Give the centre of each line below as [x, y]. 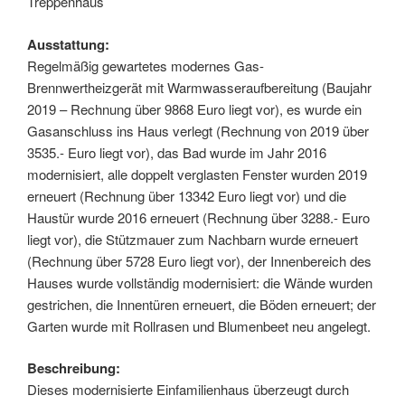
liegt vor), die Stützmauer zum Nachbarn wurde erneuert [193, 239]
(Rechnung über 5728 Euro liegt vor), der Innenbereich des [199, 260]
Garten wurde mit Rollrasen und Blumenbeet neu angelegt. [199, 325]
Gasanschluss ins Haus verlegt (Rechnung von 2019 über [198, 130]
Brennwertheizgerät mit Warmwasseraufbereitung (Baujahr [199, 87]
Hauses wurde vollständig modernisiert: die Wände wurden [200, 282]
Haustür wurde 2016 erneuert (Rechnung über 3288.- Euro [198, 217]
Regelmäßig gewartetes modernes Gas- [146, 65]
